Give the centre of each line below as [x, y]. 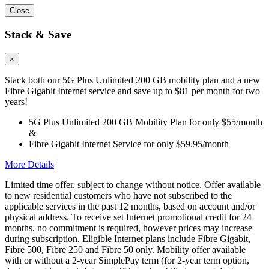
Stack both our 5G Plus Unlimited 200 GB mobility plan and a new [132, 80]
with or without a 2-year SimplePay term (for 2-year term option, [127, 260]
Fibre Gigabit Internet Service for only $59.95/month [129, 144]
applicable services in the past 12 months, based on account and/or [130, 206]
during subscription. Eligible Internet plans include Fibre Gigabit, [128, 238]
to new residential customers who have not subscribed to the [118, 195]
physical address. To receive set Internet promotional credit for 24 [128, 217]
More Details [29, 164]
